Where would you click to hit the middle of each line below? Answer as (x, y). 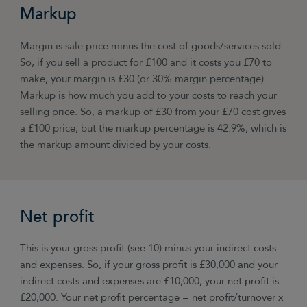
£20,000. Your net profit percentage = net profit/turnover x (152, 298)
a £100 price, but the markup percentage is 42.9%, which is (153, 129)
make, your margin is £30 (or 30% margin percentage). (144, 79)
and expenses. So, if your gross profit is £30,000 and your (149, 265)
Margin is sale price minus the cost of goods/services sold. (152, 47)
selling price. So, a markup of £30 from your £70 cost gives (153, 112)
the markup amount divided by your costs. (116, 145)
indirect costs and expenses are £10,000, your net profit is (150, 282)
